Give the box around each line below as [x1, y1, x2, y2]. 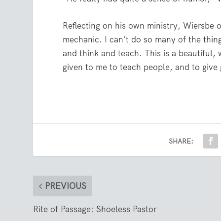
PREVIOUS [45, 181, 87, 192]
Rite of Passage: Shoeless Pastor [33, 204, 157, 215]
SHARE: [169, 137, 194, 146]
